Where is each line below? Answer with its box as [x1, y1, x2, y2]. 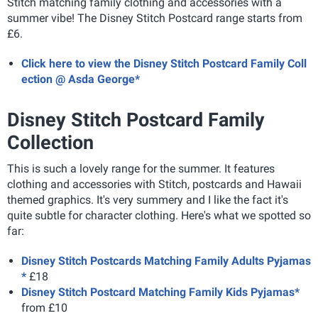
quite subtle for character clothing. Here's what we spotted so [7, 209, 311, 222]
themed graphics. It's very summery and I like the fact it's [7, 193, 288, 207]
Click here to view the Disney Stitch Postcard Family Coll [21, 57, 307, 70]
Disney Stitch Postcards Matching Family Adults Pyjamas [21, 254, 311, 268]
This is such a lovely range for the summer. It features [7, 162, 275, 175]
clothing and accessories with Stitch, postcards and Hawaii [7, 177, 302, 191]
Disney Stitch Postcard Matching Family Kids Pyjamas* [21, 285, 300, 299]
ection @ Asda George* [21, 72, 140, 86]
